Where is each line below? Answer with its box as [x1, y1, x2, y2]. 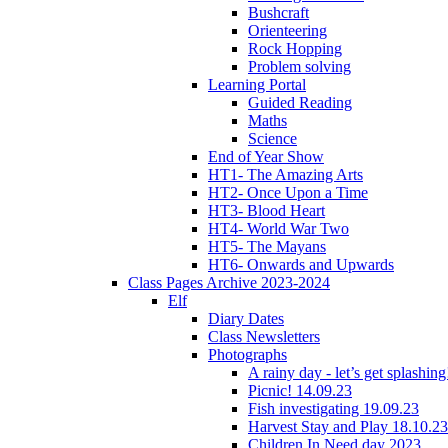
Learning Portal [208, 75, 306, 93]
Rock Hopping [248, 39, 342, 57]
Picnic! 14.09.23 [248, 381, 352, 399]
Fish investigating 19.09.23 [248, 399, 419, 417]
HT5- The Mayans [208, 237, 326, 255]
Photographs [208, 345, 287, 363]
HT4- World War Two [208, 219, 349, 237]
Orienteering [248, 21, 327, 39]
